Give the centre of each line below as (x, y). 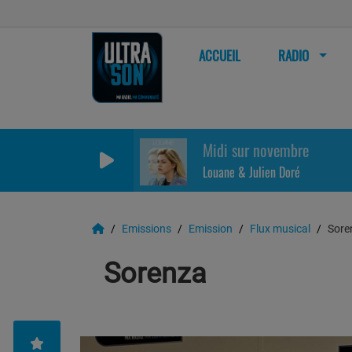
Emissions (148, 229)
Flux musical (281, 229)
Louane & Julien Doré (251, 172)
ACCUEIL (220, 55)
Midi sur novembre (256, 150)
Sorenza (155, 273)
